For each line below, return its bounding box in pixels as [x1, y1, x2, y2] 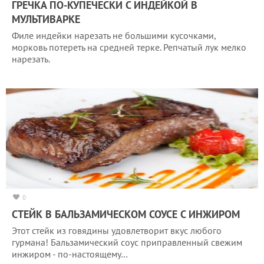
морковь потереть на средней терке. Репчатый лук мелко [12, 41, 246, 53]
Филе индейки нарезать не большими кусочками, [12, 29, 216, 41]
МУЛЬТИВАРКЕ [12, 12, 80, 26]
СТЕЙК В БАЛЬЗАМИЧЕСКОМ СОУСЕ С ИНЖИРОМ [12, 207, 240, 221]
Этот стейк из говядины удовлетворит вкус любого [12, 224, 222, 236]
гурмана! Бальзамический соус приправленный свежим [12, 236, 242, 248]
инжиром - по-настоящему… [12, 247, 128, 260]
